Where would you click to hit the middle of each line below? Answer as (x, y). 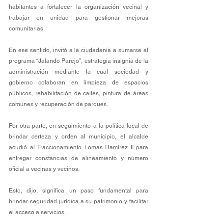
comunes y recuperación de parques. (58, 104)
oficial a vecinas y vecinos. (44, 169)
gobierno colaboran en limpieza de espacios (79, 82)
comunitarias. (27, 28)
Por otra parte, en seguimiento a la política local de (79, 125)
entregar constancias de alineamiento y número (79, 158)
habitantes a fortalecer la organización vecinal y (79, 7)
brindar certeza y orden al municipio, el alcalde (79, 136)
